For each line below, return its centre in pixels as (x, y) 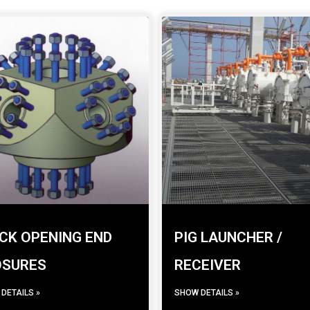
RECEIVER (207, 265)
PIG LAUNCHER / (228, 238)
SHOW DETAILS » (207, 293)
